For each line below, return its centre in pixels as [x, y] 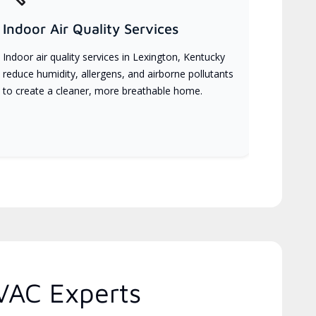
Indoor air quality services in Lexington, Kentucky [114, 56]
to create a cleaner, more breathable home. [103, 90]
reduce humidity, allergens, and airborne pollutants [119, 73]
